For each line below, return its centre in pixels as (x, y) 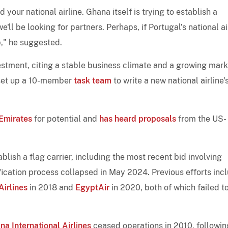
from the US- (201, 119)
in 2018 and (51, 187)
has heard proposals (138, 119)
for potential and (66, 119)
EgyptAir (92, 187)
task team (93, 80)
